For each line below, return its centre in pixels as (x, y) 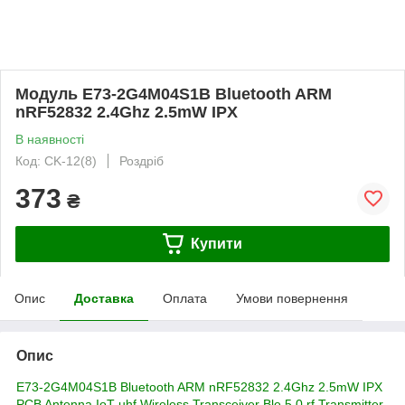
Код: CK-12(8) (56, 160)
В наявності (50, 139)
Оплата (185, 298)
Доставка (104, 298)
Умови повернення (292, 298)
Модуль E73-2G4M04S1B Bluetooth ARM (174, 94)
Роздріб (141, 160)
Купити (216, 243)
